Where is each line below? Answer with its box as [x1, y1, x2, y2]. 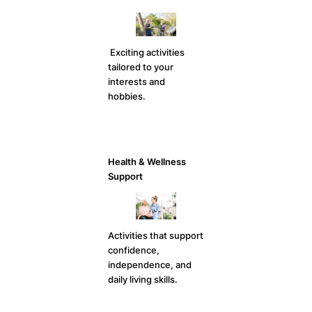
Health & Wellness [108, 156, 187, 167]
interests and [108, 76, 166, 87]
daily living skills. [108, 274, 178, 285]
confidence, [108, 244, 160, 256]
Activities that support [108, 230, 204, 241]
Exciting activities [108, 47, 185, 58]
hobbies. [108, 91, 146, 102]
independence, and [108, 259, 192, 270]
